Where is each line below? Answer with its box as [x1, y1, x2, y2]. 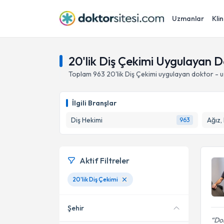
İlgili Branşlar [72, 98, 116, 107]
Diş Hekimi [71, 115, 102, 124]
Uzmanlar [172, 14, 204, 23]
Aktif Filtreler [79, 155, 129, 165]
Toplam [68, 69, 93, 78]
